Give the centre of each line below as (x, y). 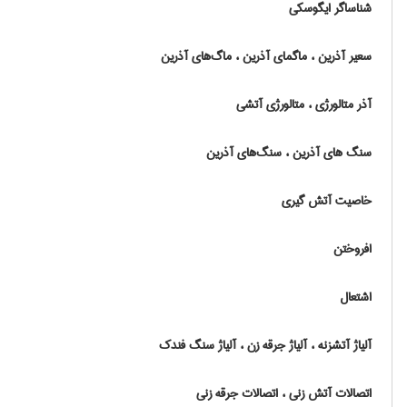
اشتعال (356, 297)
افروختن (352, 249)
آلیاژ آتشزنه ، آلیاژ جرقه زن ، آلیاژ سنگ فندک (265, 345)
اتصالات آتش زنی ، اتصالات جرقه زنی (284, 393)
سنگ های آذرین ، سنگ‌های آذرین (289, 153)
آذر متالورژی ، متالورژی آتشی (304, 104)
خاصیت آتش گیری (327, 201)
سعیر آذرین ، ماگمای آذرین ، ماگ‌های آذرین (266, 56)
